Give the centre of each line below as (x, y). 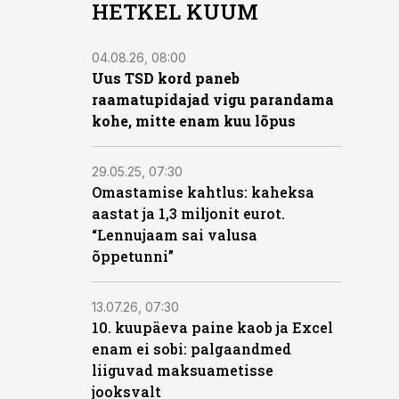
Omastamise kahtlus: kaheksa (203, 192)
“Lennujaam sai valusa (175, 235)
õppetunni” (133, 256)
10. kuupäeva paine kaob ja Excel (212, 327)
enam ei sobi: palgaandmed (191, 349)
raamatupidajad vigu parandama (213, 99)
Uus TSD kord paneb (166, 78)
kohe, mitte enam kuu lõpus (194, 121)
